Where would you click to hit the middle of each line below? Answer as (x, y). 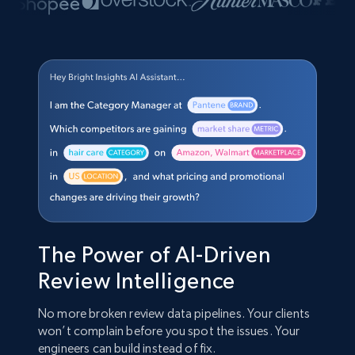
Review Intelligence (137, 281)
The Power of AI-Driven (155, 255)
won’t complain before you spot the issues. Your (169, 331)
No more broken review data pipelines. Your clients (174, 314)
